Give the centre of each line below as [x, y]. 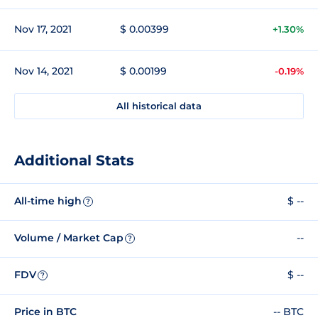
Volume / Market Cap [69, 238]
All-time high [48, 201]
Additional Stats [74, 160]
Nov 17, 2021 [43, 29]
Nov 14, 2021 [44, 71]
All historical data [159, 105]
